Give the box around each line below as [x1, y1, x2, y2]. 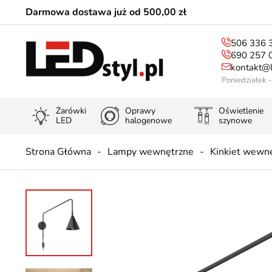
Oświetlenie [219, 105, 264, 117]
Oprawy [124, 105, 155, 117]
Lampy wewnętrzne [107, 145, 194, 158]
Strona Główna [25, 145, 91, 158]
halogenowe [124, 115, 172, 126]
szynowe [219, 115, 253, 126]
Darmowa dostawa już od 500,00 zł [25, 5, 186, 19]
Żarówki [56, 105, 86, 117]
